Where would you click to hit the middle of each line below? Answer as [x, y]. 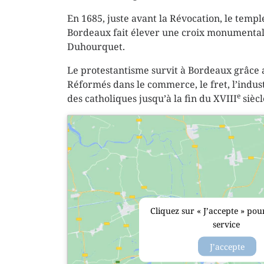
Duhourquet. [96, 47]
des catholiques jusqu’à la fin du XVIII [152, 99]
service [227, 224]
